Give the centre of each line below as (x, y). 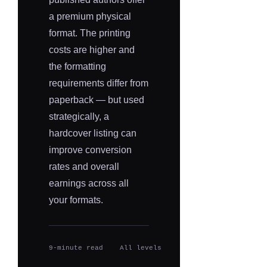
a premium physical (90, 17)
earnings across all (89, 184)
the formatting (77, 67)
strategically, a (79, 117)
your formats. (76, 200)
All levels (141, 248)
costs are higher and (92, 50)
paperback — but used (97, 100)
